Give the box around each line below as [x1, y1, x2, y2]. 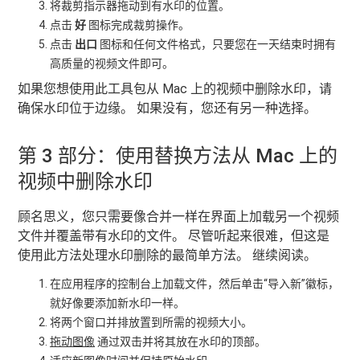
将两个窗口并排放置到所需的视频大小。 [50, 316, 253, 329]
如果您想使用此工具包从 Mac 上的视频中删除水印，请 [18, 81, 333, 96]
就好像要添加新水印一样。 [50, 297, 186, 309]
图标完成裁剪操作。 [86, 18, 190, 31]
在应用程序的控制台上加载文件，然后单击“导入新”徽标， [50, 277, 340, 290]
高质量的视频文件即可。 [50, 57, 174, 70]
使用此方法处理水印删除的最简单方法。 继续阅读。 [18, 247, 317, 263]
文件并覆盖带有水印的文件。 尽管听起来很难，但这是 [18, 228, 330, 243]
